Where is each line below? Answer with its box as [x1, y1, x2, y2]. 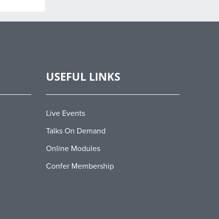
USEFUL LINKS [45, 68, 120, 84]
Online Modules [45, 143, 100, 153]
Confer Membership [45, 161, 114, 171]
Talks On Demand [45, 126, 106, 136]
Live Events [45, 108, 85, 118]
